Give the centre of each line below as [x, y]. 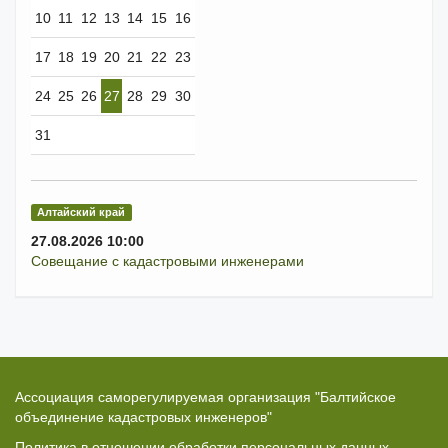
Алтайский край [81, 212]
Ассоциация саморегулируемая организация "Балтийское [205, 397]
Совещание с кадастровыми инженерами [167, 261]
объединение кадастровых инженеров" [143, 417]
